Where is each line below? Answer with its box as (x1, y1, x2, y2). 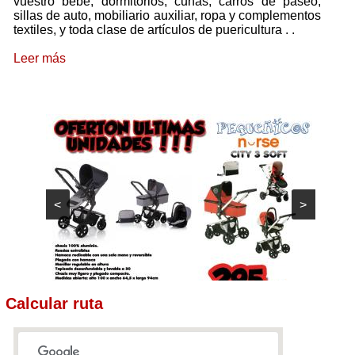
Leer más (13, 52, 66, 65)
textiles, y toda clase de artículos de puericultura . (13, 23, 288, 36)
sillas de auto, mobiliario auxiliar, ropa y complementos (13, 9, 321, 22)
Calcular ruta (6, 295, 103, 312)
